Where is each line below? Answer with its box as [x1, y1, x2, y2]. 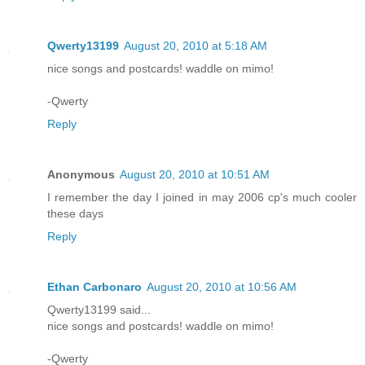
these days [47, 207, 103, 221]
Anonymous [47, 168, 115, 182]
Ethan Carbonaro [47, 280, 142, 294]
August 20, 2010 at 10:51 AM [120, 168, 270, 182]
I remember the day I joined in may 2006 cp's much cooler [47, 191, 357, 204]
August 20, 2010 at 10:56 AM [147, 280, 297, 294]
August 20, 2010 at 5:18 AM [124, 39, 267, 53]
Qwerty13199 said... [47, 303, 151, 317]
